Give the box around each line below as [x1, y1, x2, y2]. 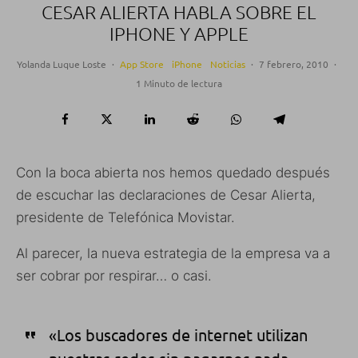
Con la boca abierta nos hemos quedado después [16, 165, 330, 181]
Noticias [209, 58, 245, 71]
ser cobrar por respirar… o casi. [16, 268, 212, 284]
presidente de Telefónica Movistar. [16, 209, 235, 226]
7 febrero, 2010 [258, 58, 328, 71]
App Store [119, 58, 164, 71]
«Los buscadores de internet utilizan [48, 324, 308, 345]
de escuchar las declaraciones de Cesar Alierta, [16, 187, 316, 204]
